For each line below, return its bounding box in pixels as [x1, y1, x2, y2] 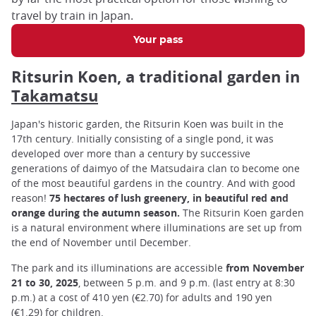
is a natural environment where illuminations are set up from [11, 221, 302, 235]
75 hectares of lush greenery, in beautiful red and [49, 191, 288, 205]
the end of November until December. [11, 236, 191, 250]
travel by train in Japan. [11, 8, 133, 24]
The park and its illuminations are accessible [11, 260, 226, 274]
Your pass [133, 35, 183, 46]
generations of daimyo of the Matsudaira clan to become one [11, 162, 300, 176]
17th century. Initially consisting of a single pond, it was [11, 132, 274, 146]
